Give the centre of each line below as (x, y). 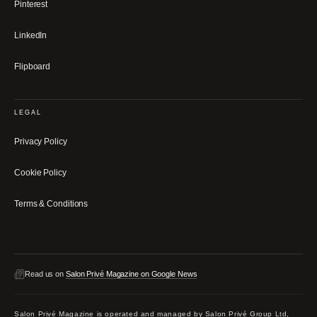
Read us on (45, 274)
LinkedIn (31, 35)
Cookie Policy (40, 173)
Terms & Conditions (51, 204)
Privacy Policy (41, 142)
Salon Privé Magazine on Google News (131, 274)
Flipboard (33, 66)
